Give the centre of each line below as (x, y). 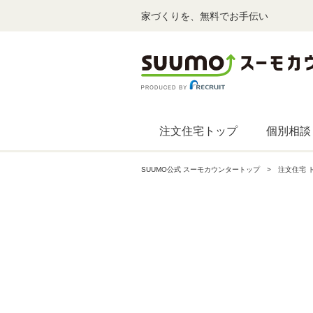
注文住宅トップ (198, 131)
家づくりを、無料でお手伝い (205, 16)
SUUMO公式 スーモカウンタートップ (201, 169)
